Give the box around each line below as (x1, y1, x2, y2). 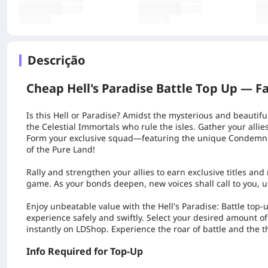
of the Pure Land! (26, 144, 95, 155)
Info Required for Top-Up (26, 245, 143, 258)
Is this (26, 109, 53, 121)
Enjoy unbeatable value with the (26, 200, 158, 212)
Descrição (28, 52, 86, 68)
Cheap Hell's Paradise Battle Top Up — (26, 80, 255, 96)
